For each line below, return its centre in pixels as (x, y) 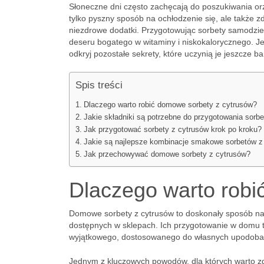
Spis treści (99, 85)
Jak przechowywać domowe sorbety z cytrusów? (167, 154)
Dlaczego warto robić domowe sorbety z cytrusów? (170, 105)
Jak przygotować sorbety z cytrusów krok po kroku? (172, 130)
